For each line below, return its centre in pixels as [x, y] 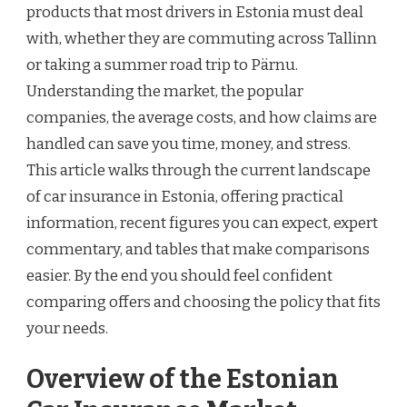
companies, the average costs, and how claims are [202, 118]
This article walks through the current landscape [199, 171]
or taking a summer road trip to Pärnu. [162, 65]
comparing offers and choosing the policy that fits [203, 303]
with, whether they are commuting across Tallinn [202, 39]
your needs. [67, 329]
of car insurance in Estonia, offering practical [185, 197]
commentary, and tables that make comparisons [198, 250]
